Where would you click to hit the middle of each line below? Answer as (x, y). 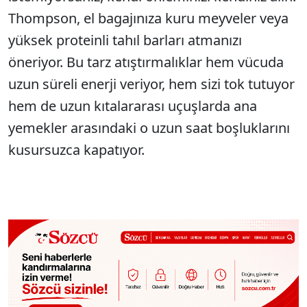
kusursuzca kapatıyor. (76, 150)
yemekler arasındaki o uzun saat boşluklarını (149, 128)
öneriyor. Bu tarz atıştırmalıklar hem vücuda (146, 62)
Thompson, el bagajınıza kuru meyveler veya (148, 18)
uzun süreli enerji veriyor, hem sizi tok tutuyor (151, 84)
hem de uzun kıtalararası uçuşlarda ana (133, 106)
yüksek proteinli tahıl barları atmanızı (125, 40)
